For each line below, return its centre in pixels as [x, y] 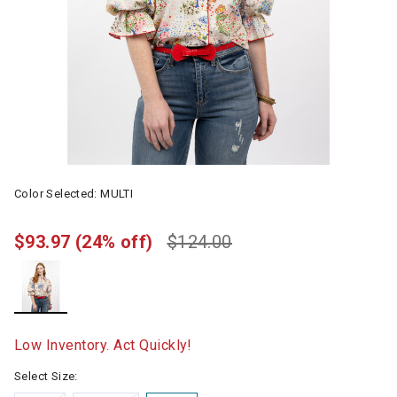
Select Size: [46, 376]
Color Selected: [58, 194]
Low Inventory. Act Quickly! [103, 345]
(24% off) [114, 242]
